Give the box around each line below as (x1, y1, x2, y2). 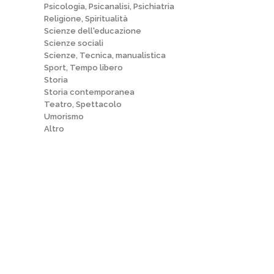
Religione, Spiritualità (44, 14, 128, 23)
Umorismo (44, 112, 84, 121)
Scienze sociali (44, 39, 103, 48)
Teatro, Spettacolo (44, 100, 122, 109)
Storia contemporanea (44, 87, 135, 97)
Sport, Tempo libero (44, 63, 123, 72)
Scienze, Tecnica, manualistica (44, 51, 166, 60)
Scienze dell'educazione (44, 26, 141, 35)
